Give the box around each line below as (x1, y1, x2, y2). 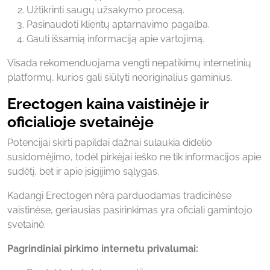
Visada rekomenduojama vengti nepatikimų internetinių (7, 57, 251, 69)
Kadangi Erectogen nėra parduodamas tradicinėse (7, 189, 231, 201)
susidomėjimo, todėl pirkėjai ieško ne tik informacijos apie (7, 151, 261, 163)
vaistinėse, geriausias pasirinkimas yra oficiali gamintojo (7, 204, 253, 216)
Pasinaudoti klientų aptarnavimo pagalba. (27, 18, 210, 30)
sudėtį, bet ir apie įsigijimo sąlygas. (7, 165, 159, 177)
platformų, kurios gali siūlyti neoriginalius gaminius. (7, 71, 233, 83)
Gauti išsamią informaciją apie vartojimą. (27, 33, 204, 45)
